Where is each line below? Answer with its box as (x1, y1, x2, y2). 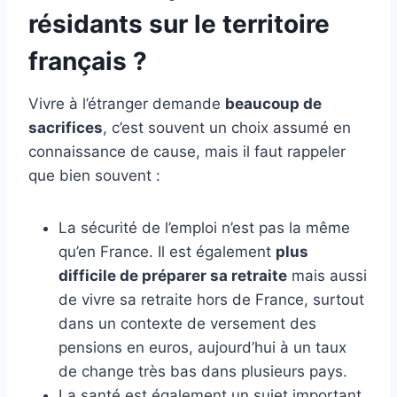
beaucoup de (225, 95, 322, 113)
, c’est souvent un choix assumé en (103, 119, 351, 137)
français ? (28, 46, 153, 77)
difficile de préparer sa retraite (58, 267, 287, 285)
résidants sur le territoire (28, 9, 330, 40)
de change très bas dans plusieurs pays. (58, 362, 347, 381)
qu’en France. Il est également (58, 243, 276, 261)
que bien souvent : (28, 167, 160, 185)
